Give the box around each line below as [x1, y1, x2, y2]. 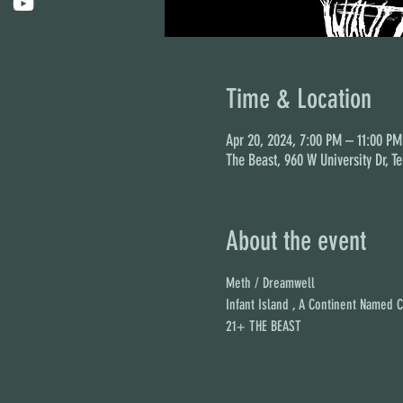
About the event [225, 225, 366, 257]
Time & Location [225, 83, 372, 115]
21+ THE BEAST [225, 318, 301, 335]
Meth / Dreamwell [225, 274, 315, 291]
